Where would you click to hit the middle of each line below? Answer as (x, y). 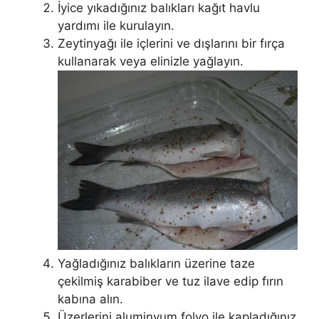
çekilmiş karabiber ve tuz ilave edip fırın (171, 282)
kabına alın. (90, 299)
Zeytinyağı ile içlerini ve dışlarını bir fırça (171, 43)
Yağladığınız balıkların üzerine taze (156, 264)
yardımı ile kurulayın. (116, 25)
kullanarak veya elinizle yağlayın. (151, 61)
